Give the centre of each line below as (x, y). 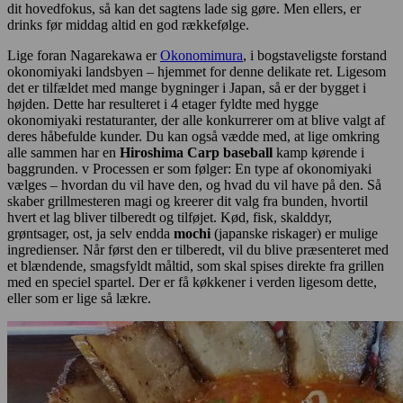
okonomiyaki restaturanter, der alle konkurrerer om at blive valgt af (196, 120)
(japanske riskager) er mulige (294, 233)
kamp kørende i (318, 152)
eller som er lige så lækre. (79, 298)
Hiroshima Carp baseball (196, 152)
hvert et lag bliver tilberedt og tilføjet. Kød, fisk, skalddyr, (170, 217)
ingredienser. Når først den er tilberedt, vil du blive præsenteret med (198, 249)
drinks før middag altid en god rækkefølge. (128, 24)
